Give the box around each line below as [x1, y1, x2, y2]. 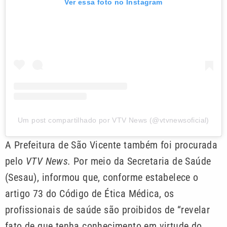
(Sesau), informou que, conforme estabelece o [5, 171, 199, 183]
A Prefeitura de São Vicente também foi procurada [5, 138, 218, 151]
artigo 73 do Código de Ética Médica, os [5, 187, 174, 200]
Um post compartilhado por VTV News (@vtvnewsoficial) [18, 116, 209, 124]
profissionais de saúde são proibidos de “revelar [5, 203, 210, 216]
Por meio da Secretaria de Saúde [70, 155, 211, 167]
